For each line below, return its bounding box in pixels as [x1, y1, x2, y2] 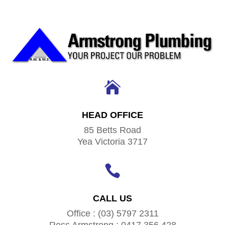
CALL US [93, 193, 132, 203]
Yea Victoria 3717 [77, 136, 148, 147]
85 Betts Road [84, 125, 141, 135]
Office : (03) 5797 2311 [66, 208, 159, 218]
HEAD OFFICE [82, 109, 143, 120]
